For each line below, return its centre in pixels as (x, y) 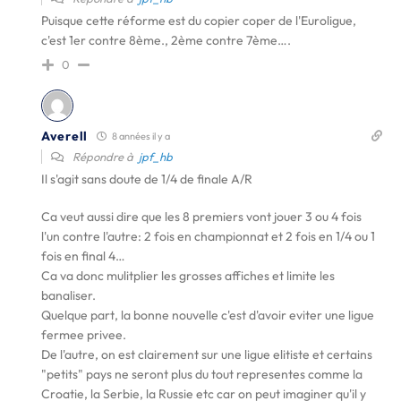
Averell (64, 136)
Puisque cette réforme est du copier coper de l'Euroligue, (199, 21)
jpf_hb (156, 157)
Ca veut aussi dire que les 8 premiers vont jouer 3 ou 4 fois (201, 217)
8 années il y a (140, 136)
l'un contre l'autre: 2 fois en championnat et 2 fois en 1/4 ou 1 (208, 236)
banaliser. (68, 295)
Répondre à (104, 157)
